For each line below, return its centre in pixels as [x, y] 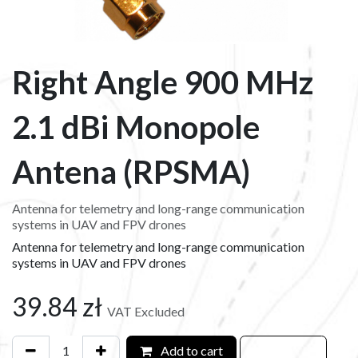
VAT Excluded [146, 311]
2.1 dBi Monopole [136, 127]
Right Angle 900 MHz [163, 82]
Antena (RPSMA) [131, 171]
